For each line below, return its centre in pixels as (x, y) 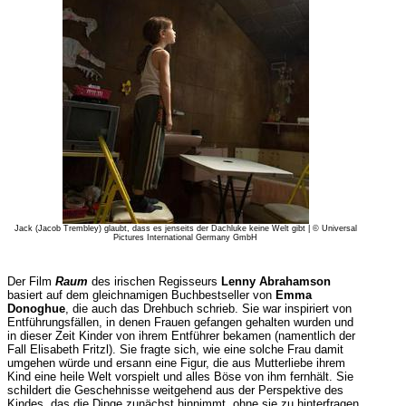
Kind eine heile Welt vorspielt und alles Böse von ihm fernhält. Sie (180, 377)
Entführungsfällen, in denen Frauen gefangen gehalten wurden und (180, 322)
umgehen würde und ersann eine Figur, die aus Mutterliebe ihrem (176, 363)
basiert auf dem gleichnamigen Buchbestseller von (141, 295)
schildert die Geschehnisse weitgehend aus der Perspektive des (175, 390)
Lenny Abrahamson (275, 281)
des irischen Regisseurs (154, 281)
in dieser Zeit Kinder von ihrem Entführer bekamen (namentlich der (181, 336)
